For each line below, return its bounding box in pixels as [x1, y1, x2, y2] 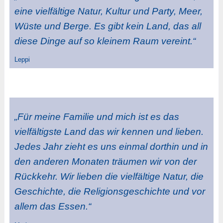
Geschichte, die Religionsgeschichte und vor [14, 186, 205, 197]
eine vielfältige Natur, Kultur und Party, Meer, [14, 5, 203, 16]
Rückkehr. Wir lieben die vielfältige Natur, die [14, 171, 204, 182]
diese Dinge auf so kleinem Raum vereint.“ [14, 35, 196, 46]
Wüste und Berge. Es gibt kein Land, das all [14, 20, 201, 31]
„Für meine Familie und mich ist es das [14, 111, 179, 122]
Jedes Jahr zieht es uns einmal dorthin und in [14, 141, 208, 152]
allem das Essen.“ [14, 201, 91, 212]
